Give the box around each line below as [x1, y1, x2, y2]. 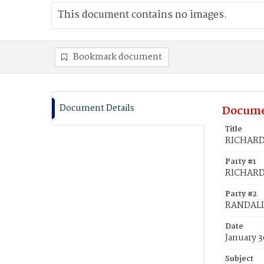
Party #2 [225, 188, 257, 200]
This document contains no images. [58, 7, 227, 23]
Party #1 [225, 156, 256, 168]
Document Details [60, 101, 134, 115]
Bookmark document [73, 50, 162, 64]
